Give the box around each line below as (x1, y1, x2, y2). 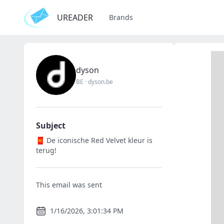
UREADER (57, 12, 93, 23)
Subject (36, 120, 65, 131)
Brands (109, 12, 133, 22)
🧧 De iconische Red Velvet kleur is (36, 135, 152, 145)
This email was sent (36, 180, 102, 189)
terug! (36, 145, 56, 155)
